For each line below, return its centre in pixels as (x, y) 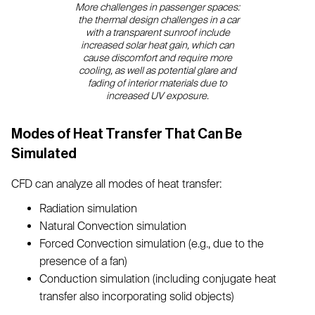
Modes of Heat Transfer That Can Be (127, 134)
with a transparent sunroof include (157, 32)
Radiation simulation (88, 208)
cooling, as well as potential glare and (157, 70)
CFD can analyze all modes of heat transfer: (116, 184)
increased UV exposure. (157, 96)
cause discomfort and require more (157, 58)
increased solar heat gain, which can (157, 45)
